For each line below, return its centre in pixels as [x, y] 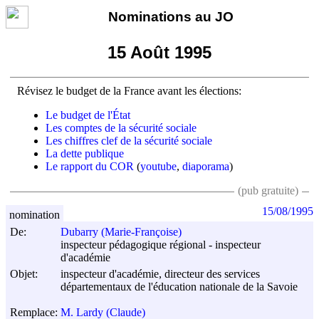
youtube [158, 166]
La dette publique [85, 153]
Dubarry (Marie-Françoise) [121, 232]
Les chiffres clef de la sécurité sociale [129, 140]
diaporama [206, 166]
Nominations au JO [171, 17]
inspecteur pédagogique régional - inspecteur [161, 245]
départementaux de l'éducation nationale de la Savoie [179, 286]
